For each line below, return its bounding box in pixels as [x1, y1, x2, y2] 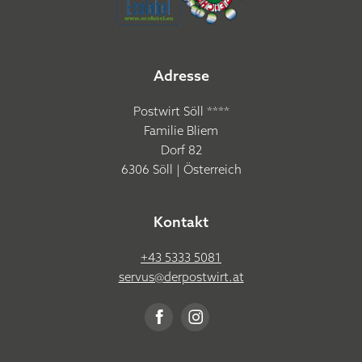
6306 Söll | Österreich [120, 161, 242, 177]
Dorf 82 [160, 141, 202, 158]
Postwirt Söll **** [133, 103, 229, 119]
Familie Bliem [144, 122, 218, 138]
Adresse [153, 65, 209, 85]
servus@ [118, 268, 164, 284]
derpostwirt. [163, 268, 233, 284]
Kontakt [154, 212, 208, 231]
